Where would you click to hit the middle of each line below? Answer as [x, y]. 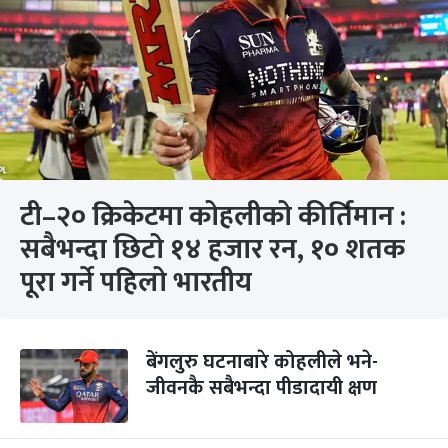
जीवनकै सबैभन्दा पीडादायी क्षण [261, 388]
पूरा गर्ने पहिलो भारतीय [136, 282]
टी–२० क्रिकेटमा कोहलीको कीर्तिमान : [213, 216]
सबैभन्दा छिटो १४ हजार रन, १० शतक [212, 249]
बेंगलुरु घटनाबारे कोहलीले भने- [262, 362]
